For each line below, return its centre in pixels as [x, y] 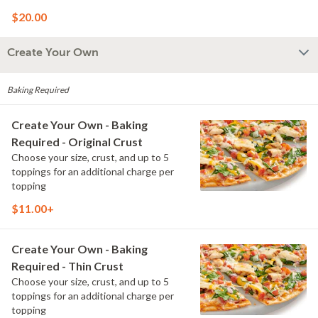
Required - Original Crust [77, 142]
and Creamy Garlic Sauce [66, 8]
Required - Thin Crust [67, 266]
